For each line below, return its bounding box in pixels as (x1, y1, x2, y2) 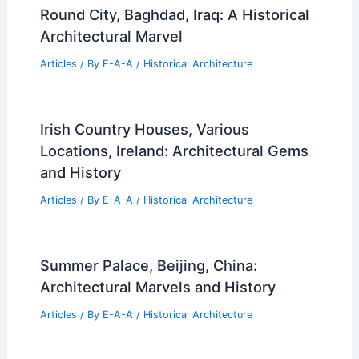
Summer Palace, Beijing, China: (39, 256, 257, 274)
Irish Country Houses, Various (39, 119, 249, 138)
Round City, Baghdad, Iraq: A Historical (39, 6, 309, 24)
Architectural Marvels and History (39, 277, 276, 296)
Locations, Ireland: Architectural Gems (39, 141, 309, 159)
